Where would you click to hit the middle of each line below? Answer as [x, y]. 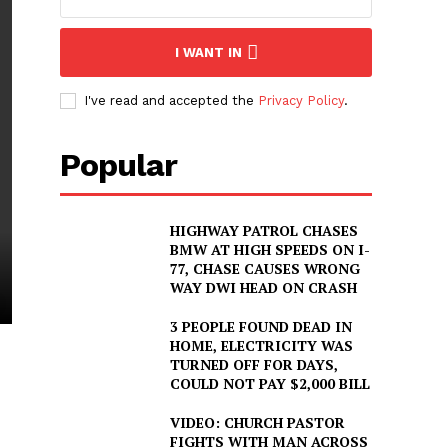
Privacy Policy [301, 101]
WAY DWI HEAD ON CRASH [263, 288]
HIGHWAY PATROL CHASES [263, 231]
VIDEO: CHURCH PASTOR [257, 423]
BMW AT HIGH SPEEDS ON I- [269, 250]
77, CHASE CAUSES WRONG [264, 269]
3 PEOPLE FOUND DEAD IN [260, 327]
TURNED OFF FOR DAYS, [253, 365]
